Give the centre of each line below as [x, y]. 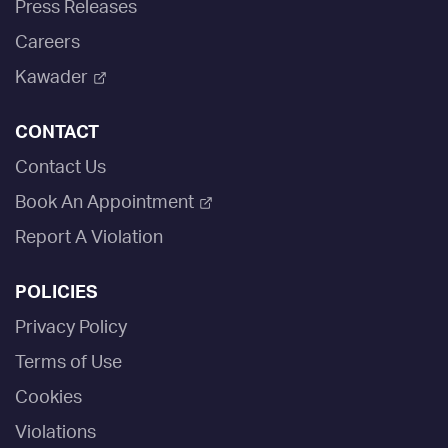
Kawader [51, 77]
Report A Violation [89, 237]
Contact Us [60, 167]
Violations [55, 432]
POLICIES [56, 292]
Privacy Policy [71, 327]
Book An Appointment [104, 202]
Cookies [48, 397]
